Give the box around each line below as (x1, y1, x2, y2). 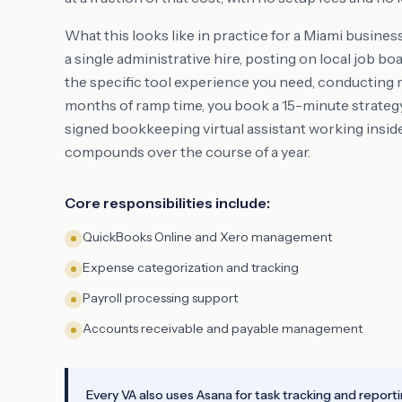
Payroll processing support (83, 290, 238, 306)
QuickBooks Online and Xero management (83, 229, 332, 245)
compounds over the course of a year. (65, 143, 310, 161)
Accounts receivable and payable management (83, 320, 363, 336)
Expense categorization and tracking (83, 259, 299, 275)
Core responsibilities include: (65, 194, 270, 212)
